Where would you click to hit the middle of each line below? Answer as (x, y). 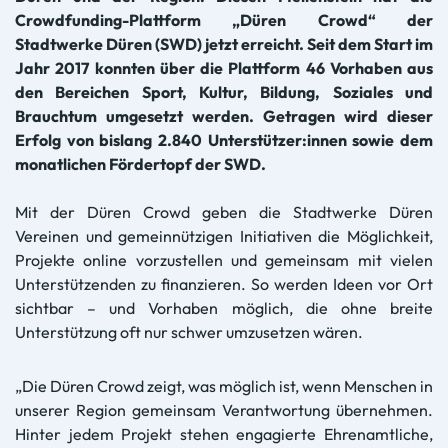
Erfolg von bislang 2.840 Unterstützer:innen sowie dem (224, 139)
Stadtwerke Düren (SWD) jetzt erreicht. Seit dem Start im (224, 43)
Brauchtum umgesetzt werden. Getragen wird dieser (224, 115)
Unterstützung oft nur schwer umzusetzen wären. (189, 331)
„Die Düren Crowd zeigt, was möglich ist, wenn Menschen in (224, 385)
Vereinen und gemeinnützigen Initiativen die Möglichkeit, (224, 235)
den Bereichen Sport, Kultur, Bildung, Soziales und (224, 91)
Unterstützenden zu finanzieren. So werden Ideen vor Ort (224, 283)
